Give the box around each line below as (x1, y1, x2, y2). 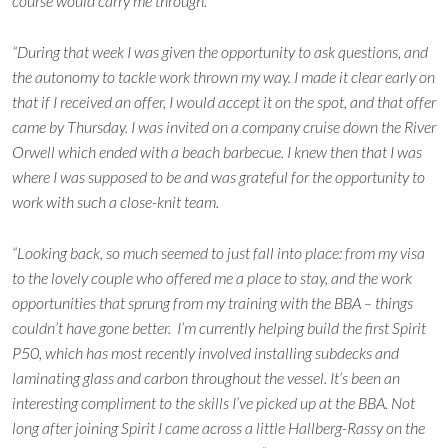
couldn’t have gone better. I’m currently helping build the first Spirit (12, 317, 426, 337)
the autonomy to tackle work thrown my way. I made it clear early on (12, 66, 435, 86)
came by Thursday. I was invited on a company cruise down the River (12, 116, 436, 136)
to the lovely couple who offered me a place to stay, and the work (12, 267, 412, 287)
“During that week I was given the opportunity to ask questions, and (12, 41, 428, 61)
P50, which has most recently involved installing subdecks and (12, 342, 399, 362)
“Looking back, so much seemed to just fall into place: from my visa (12, 242, 425, 262)
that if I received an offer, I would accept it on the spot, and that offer (12, 91, 436, 111)
